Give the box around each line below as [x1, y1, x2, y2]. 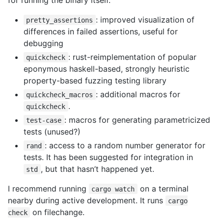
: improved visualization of [95, 14, 194, 25]
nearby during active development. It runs [8, 195, 165, 205]
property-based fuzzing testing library [24, 75, 166, 85]
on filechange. [30, 207, 85, 217]
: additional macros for [95, 89, 180, 99]
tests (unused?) [24, 126, 81, 137]
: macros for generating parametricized [64, 114, 210, 125]
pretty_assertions [26, 16, 93, 24]
